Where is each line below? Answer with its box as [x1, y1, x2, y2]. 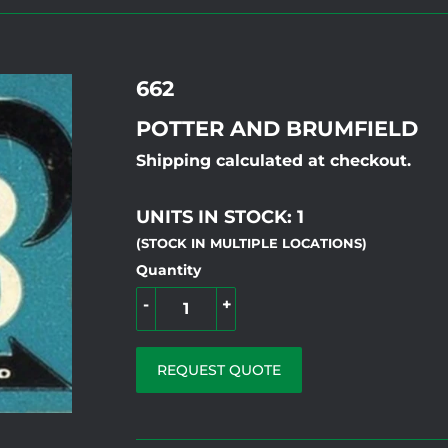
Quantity [136, 260, 201, 279]
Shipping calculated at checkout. [136, 150, 411, 170]
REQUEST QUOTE [157, 360, 281, 379]
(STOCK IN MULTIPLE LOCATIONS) [136, 235, 367, 251]
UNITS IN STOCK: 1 [136, 204, 304, 228]
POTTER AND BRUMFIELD [136, 114, 418, 141]
